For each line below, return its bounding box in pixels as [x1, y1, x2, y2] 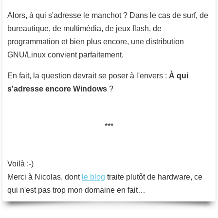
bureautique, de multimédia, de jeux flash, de [7, 24, 162, 33]
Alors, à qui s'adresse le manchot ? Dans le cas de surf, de [7, 11, 208, 19]
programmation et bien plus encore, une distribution [7, 37, 184, 46]
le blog [82, 172, 105, 181]
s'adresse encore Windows [7, 84, 107, 93]
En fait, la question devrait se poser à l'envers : [7, 71, 169, 80]
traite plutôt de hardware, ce [105, 172, 202, 181]
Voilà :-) [7, 159, 34, 168]
